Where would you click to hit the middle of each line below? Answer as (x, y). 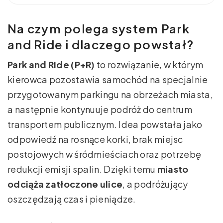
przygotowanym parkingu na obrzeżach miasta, (110, 94)
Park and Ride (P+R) (51, 64)
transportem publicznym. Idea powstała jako (105, 124)
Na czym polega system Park (99, 28)
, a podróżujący (155, 184)
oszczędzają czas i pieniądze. (72, 199)
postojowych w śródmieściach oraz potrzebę (105, 154)
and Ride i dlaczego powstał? (101, 44)
